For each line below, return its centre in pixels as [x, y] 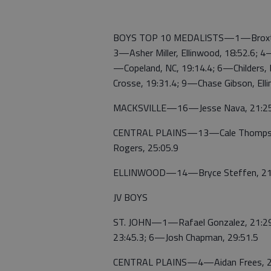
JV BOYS [130, 197]
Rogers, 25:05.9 [146, 147]
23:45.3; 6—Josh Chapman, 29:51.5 [186, 237]
